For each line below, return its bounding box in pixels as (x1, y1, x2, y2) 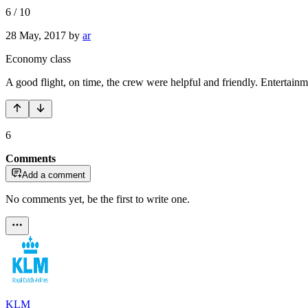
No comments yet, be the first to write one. (5, 192, 190, 205)
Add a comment (22, 169, 85, 180)
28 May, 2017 (5, 29, 66, 41)
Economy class (5, 52, 71, 65)
